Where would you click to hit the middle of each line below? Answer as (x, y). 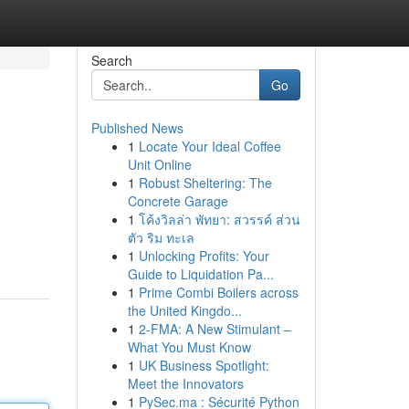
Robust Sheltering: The (205, 183)
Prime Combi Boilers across (218, 292)
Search (111, 60)
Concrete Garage (178, 201)
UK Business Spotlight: (204, 365)
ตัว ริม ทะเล (161, 237)
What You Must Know (189, 347)
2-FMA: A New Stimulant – (215, 329)
